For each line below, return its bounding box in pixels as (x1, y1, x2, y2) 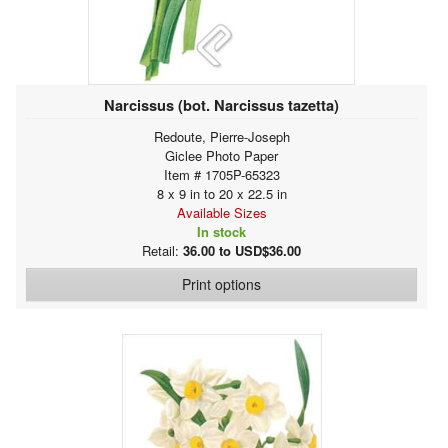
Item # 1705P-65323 (163, 164, 280, 184)
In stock (197, 221, 246, 241)
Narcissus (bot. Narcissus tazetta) (104, 93, 339, 116)
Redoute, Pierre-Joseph (153, 126, 290, 146)
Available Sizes (176, 202, 267, 222)
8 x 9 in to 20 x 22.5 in (156, 183, 287, 203)
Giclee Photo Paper (165, 145, 278, 165)
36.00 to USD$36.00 (183, 240, 301, 260)
